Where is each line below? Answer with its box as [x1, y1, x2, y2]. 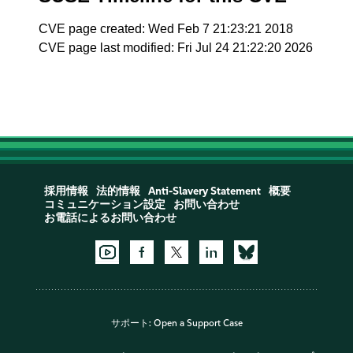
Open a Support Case [153, 318, 243, 329]
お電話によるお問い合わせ [43, 211, 176, 225]
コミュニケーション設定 [43, 198, 165, 211]
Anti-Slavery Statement [147, 184, 261, 198]
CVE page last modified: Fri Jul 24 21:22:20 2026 [39, 41, 314, 54]
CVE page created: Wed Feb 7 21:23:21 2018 [39, 22, 294, 35]
